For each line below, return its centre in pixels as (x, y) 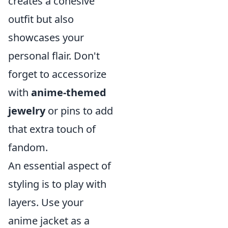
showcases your (46, 37)
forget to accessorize (57, 74)
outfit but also (41, 19)
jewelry (27, 111)
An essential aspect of (60, 166)
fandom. (28, 147)
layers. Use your (46, 202)
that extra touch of (52, 129)
